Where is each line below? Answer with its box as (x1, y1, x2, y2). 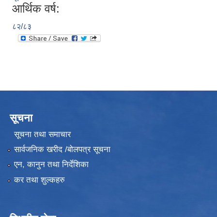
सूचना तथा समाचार (14, 129, 71, 139)
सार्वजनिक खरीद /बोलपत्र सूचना (14, 145, 110, 155)
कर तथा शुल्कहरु (14, 175, 65, 185)
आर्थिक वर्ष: (12, 2, 60, 15)
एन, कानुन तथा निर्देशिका (14, 160, 89, 170)
